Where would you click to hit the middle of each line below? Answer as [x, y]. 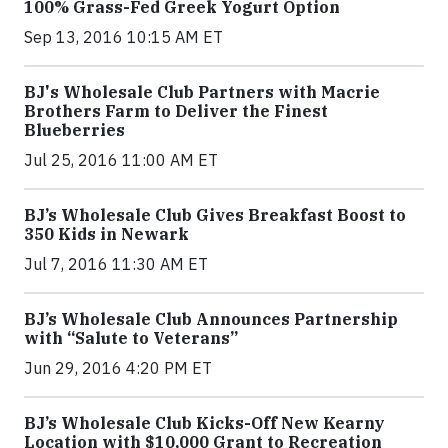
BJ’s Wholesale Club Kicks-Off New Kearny [204, 422]
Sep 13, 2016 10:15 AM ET [123, 36]
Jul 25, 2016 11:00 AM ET [121, 159]
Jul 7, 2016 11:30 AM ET [116, 263]
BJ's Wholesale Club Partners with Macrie [202, 91]
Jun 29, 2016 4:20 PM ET [118, 367]
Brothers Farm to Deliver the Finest [176, 110]
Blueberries [74, 129]
